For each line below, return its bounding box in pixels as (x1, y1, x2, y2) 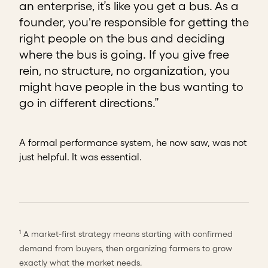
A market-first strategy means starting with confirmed (21, 229, 233, 239)
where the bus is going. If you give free (19, 48, 229, 62)
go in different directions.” (19, 96, 159, 110)
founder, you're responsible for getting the (19, 16, 249, 29)
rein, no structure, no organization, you (19, 64, 230, 78)
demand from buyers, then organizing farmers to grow (19, 243, 232, 254)
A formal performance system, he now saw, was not (19, 137, 247, 148)
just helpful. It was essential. (19, 151, 142, 163)
